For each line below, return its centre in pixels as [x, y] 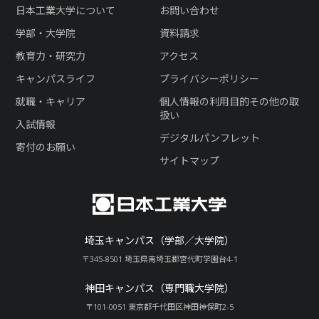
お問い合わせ [189, 10]
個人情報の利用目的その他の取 [229, 101]
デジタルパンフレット [210, 138]
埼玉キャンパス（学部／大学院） [159, 240]
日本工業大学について [66, 10]
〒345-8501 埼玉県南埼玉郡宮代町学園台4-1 [159, 259]
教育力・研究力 [51, 56]
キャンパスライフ [56, 79]
